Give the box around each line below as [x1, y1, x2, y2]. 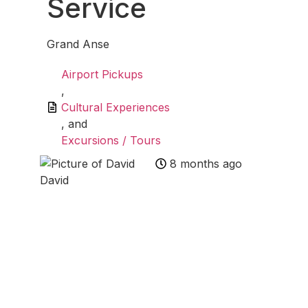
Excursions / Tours [61, 133, 161, 147]
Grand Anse [47, 37, 109, 51]
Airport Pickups [61, 67, 143, 81]
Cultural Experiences [61, 100, 170, 114]
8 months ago [169, 157, 242, 170]
